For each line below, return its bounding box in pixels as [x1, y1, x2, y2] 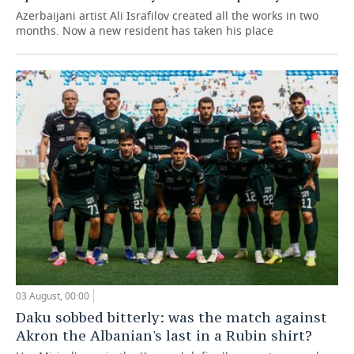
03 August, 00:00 [16, 288, 89, 303]
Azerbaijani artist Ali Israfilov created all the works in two [16, 8, 318, 24]
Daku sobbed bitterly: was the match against [16, 307, 327, 326]
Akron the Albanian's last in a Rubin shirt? [16, 326, 312, 345]
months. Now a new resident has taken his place [16, 23, 273, 39]
